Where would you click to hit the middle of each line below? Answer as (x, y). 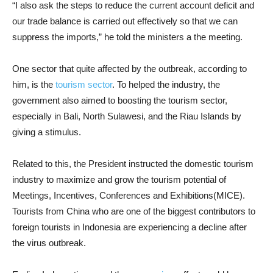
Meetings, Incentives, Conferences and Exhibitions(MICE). (129, 195)
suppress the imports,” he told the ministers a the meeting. (127, 37)
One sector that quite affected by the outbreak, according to (129, 69)
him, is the (34, 84)
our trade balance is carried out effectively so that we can (125, 21)
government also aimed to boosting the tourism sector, (120, 100)
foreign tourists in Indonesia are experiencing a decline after (129, 227)
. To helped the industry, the (166, 84)
